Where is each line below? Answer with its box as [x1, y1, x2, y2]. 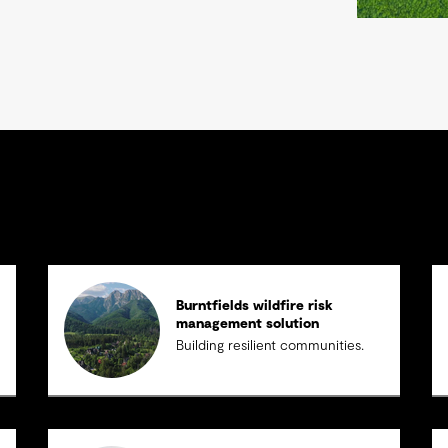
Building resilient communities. [176, 339, 365, 353]
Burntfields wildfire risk [176, 299, 334, 313]
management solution [176, 317, 320, 331]
